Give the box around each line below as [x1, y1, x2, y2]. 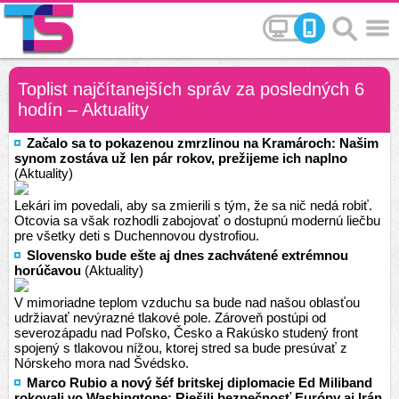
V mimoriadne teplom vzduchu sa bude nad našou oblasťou [14, 295, 360, 310]
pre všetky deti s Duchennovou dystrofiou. [14, 228, 259, 243]
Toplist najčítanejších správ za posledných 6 [18, 79, 364, 99]
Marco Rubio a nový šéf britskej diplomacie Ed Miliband [27, 375, 372, 390]
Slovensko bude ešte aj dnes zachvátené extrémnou [27, 248, 348, 263]
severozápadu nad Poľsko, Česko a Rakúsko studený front [14, 325, 358, 340]
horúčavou [14, 263, 81, 278]
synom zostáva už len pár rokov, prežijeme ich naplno [14, 151, 347, 166]
